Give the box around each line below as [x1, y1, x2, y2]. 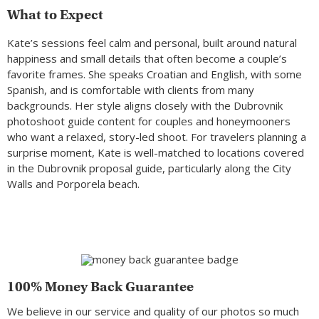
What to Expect [7, 6, 103, 23]
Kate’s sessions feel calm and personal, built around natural [7, 36, 297, 51]
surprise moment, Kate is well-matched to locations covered [7, 145, 304, 160]
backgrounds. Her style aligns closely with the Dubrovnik [7, 98, 283, 113]
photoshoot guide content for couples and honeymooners [7, 114, 291, 129]
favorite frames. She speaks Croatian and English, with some [7, 67, 302, 82]
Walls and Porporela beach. [7, 177, 140, 192]
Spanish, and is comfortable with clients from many [7, 83, 254, 98]
